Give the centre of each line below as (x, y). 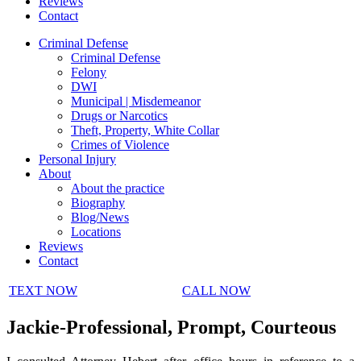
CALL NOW (216, 290)
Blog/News (100, 217)
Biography (98, 203)
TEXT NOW (43, 290)
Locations (96, 232)
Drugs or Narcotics (119, 116)
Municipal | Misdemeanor (136, 101)
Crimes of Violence (120, 145)
